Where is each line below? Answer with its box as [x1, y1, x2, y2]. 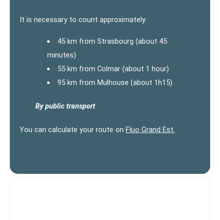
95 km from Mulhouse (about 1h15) [57, 78, 172, 87]
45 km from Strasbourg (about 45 [57, 36, 167, 46]
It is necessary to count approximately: [20, 15, 147, 24]
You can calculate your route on [20, 125, 126, 134]
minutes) [47, 50, 76, 59]
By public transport [35, 101, 95, 110]
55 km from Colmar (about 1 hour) [57, 64, 169, 73]
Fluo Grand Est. [126, 125, 175, 134]
